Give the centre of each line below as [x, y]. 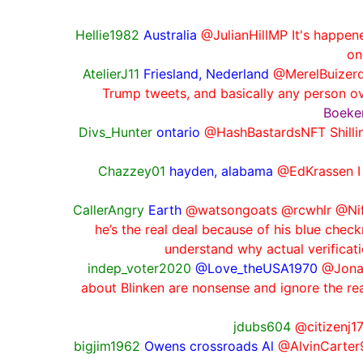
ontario [178, 132]
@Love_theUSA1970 [256, 268]
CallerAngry [109, 209]
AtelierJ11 [111, 73]
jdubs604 [262, 326]
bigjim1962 [107, 346]
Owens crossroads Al [209, 346]
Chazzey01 [132, 171]
